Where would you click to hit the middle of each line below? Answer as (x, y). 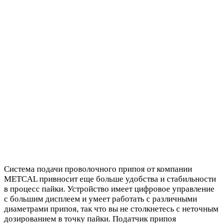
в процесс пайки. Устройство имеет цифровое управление (109, 189)
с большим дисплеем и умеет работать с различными (101, 199)
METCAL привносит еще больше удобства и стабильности (110, 179)
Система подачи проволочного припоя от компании (98, 169)
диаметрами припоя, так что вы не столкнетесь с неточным (111, 209)
